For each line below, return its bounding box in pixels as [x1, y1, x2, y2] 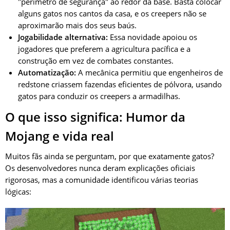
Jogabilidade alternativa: [18, 32, 108, 43]
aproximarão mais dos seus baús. [18, 20, 137, 31]
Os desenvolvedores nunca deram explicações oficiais [5, 163, 195, 174]
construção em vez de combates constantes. [18, 55, 174, 66]
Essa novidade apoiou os [108, 32, 197, 43]
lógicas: [5, 186, 31, 197]
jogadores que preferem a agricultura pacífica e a [18, 44, 190, 54]
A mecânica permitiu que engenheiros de [76, 67, 223, 78]
